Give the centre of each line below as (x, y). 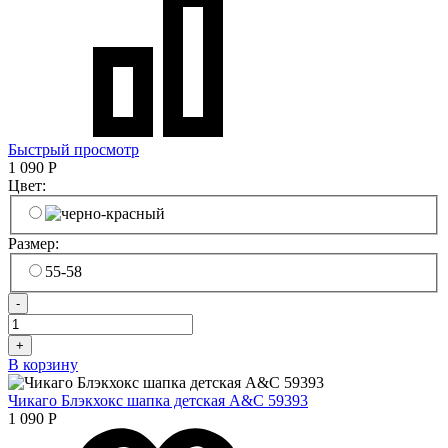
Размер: (35, 243)
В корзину (43, 364)
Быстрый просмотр (73, 150)
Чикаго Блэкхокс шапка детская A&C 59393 (158, 400)
